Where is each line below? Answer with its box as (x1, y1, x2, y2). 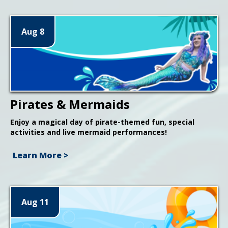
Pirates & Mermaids (10, 95, 130, 112)
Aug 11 (21, 196, 49, 208)
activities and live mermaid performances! (10, 127, 167, 137)
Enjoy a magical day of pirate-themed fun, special (10, 117, 194, 127)
